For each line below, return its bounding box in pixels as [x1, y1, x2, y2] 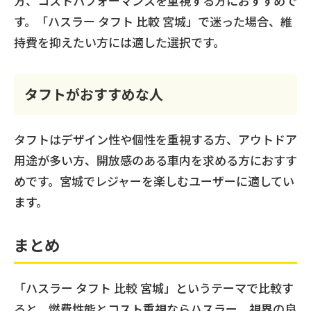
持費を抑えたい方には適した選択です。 [14, 33, 225, 51]
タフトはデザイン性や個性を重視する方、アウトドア [14, 130, 297, 148]
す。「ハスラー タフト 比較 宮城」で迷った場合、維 [14, 12, 292, 30]
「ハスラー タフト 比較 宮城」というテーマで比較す [14, 278, 294, 296]
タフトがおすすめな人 [24, 83, 163, 104]
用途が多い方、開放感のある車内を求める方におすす [14, 151, 297, 169]
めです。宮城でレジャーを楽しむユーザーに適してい [14, 171, 294, 190]
